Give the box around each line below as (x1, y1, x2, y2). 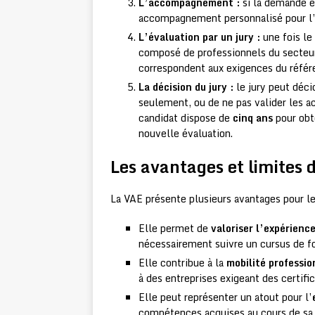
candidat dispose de (139, 110, 233, 127)
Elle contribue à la (139, 255, 226, 271)
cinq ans (233, 110, 273, 127)
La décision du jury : (139, 79, 233, 96)
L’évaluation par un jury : (139, 29, 260, 46)
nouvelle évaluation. (139, 125, 233, 142)
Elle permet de (139, 220, 211, 237)
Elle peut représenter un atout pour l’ (139, 289, 312, 306)
